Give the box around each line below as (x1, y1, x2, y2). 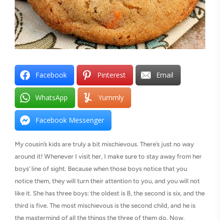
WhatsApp (35, 92, 68, 102)
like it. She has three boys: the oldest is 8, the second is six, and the (15, 189, 205, 197)
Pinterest (97, 70, 126, 80)
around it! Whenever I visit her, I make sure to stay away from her (15, 152, 202, 160)
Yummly (98, 92, 124, 102)
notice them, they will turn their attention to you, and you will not (15, 177, 200, 185)
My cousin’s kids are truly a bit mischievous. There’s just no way (15, 140, 194, 148)
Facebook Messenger (35, 115, 104, 125)
